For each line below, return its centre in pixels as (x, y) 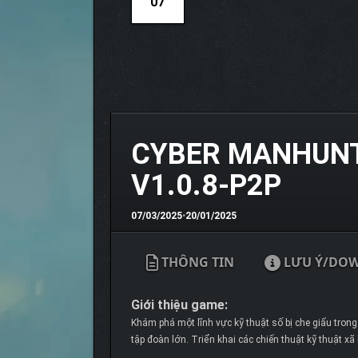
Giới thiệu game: (179, 305)
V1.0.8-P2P (206, 185)
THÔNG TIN (196, 262)
